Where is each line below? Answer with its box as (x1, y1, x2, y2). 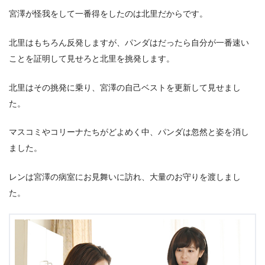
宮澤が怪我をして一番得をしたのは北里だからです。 (9, 9, 208, 19)
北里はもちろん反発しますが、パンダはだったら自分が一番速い (9, 38, 249, 47)
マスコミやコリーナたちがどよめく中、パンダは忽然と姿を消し (9, 127, 249, 137)
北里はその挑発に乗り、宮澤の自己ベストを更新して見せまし (9, 82, 241, 92)
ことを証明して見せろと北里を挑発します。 (9, 54, 174, 63)
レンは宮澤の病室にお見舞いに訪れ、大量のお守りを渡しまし (9, 172, 241, 182)
